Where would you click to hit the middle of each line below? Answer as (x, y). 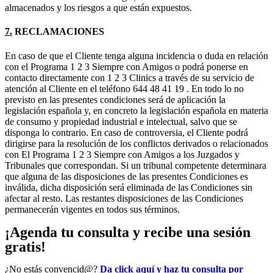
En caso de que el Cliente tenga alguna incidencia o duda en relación (136, 55)
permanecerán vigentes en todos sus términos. (92, 209)
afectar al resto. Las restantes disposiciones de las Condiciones (124, 198)
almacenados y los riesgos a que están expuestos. (98, 7)
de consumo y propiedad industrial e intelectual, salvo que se (121, 121)
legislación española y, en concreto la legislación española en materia (136, 110)
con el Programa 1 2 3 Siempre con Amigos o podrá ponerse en (126, 66)
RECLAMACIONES (58, 32)
